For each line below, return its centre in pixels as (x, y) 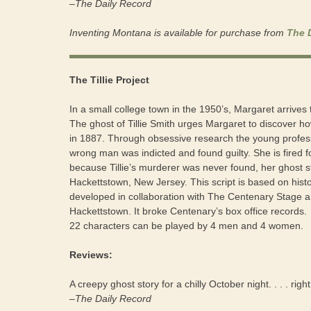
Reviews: (91, 254)
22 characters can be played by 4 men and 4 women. (186, 225)
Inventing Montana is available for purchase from (178, 32)
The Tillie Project (109, 79)
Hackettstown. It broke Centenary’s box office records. (188, 211)
